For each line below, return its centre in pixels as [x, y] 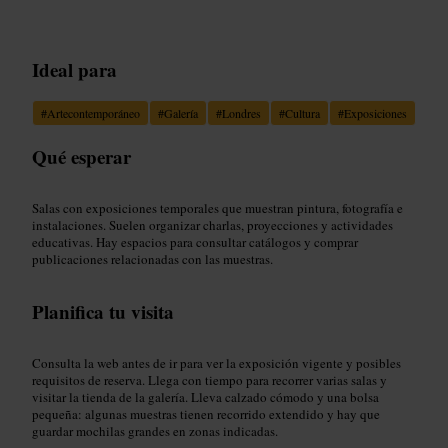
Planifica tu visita [103, 311]
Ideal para [74, 69]
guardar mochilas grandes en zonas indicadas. [155, 430]
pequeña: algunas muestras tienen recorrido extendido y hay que [206, 413]
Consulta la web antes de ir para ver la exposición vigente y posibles [216, 362]
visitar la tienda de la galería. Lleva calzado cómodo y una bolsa [205, 396]
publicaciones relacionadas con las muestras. [152, 258]
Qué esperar [81, 156]
